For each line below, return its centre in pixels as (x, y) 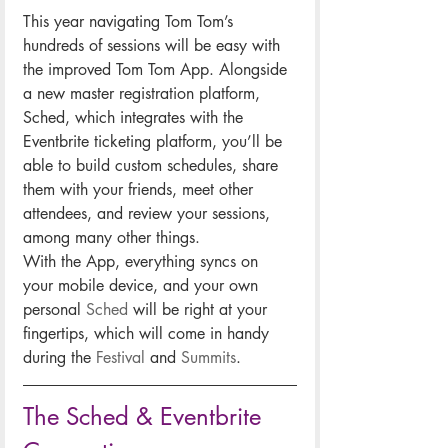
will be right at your (200, 310)
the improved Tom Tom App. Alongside (157, 70)
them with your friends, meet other (140, 190)
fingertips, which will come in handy (148, 334)
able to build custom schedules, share (153, 166)
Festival (120, 358)
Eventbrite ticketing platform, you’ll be (155, 142)
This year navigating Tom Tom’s (130, 22)
